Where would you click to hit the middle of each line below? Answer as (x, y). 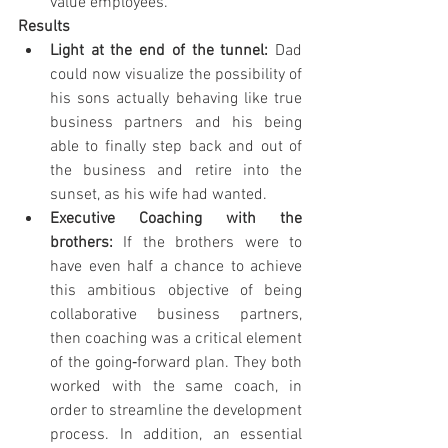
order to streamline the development (176, 410)
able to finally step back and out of (176, 146)
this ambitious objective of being (176, 290)
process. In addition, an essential (176, 434)
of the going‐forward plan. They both (176, 362)
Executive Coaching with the (176, 218)
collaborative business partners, (176, 314)
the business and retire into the (176, 170)
